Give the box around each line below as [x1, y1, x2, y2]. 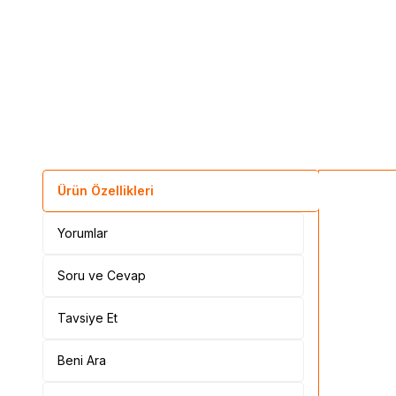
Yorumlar [57, 225, 108, 240]
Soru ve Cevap [57, 268, 146, 283]
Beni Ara [57, 353, 106, 368]
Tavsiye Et [57, 310, 118, 325]
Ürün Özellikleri [57, 183, 154, 198]
